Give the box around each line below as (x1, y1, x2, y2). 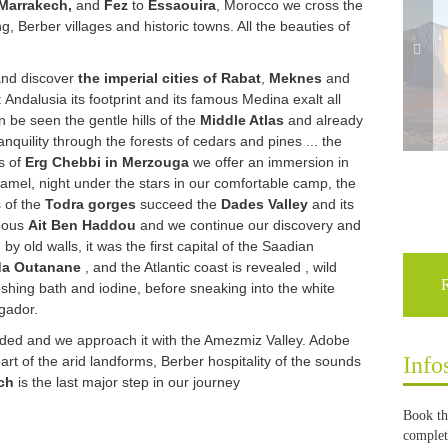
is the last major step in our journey (14, 374, 240, 390)
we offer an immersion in (189, 154, 349, 170)
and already (284, 112, 363, 128)
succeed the (136, 196, 221, 212)
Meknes (269, 70, 322, 86)
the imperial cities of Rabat (78, 70, 261, 86)
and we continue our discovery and (136, 217, 361, 233)
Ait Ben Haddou (28, 217, 136, 233)
